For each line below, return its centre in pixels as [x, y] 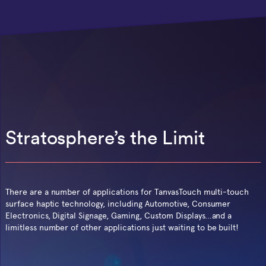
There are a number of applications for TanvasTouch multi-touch [127, 192]
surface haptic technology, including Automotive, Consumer [118, 204]
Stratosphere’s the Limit [105, 137]
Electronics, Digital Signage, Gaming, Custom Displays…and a [118, 216]
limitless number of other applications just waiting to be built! [122, 227]
